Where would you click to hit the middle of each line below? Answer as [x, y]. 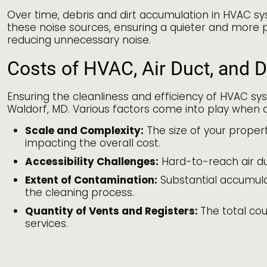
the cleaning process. [80, 193]
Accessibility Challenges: [92, 162]
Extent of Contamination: [91, 180]
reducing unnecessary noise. [79, 40]
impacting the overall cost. [93, 143]
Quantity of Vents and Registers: [113, 211]
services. [46, 223]
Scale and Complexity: [84, 131]
